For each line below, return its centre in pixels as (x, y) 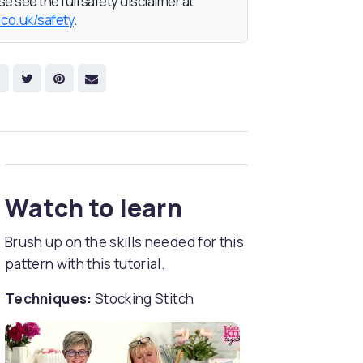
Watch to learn (94, 208)
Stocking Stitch (143, 299)
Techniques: (49, 299)
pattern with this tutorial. (85, 264)
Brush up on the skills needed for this (124, 242)
